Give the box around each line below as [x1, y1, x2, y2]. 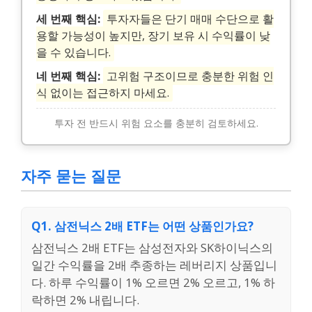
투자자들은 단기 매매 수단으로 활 [107, 11, 274, 27]
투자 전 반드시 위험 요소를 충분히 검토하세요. [54, 116, 258, 130]
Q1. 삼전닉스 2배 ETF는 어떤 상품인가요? [31, 218, 253, 235]
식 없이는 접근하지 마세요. [36, 85, 169, 101]
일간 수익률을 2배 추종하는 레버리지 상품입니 [31, 257, 277, 274]
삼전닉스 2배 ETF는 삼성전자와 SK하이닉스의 [31, 240, 273, 256]
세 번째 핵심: [36, 11, 100, 27]
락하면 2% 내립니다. [31, 292, 139, 309]
